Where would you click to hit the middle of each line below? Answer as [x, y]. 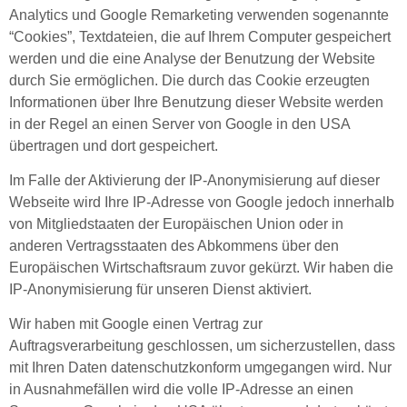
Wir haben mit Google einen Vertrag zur [136, 324]
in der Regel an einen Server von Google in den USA [179, 124]
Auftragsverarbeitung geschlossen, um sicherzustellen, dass [202, 346]
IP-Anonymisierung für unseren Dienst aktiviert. [160, 289]
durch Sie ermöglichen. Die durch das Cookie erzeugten [189, 80]
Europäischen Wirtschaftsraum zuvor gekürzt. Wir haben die [201, 267]
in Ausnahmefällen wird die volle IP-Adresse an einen [181, 390]
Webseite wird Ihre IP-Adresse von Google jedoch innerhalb [202, 202]
